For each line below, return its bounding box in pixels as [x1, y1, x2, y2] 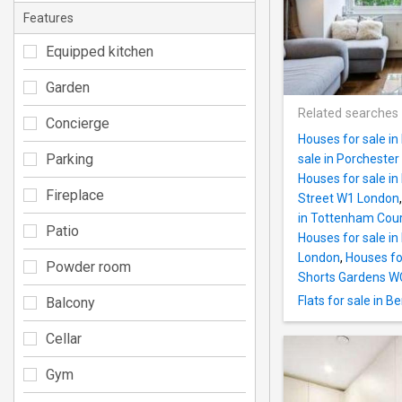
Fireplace [46, 186, 104, 204]
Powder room [46, 258, 131, 275]
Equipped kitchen [46, 42, 153, 60]
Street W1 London [298, 191, 399, 206]
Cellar [46, 329, 82, 347]
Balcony [46, 293, 95, 311]
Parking [46, 150, 93, 168]
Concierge [46, 114, 109, 132]
